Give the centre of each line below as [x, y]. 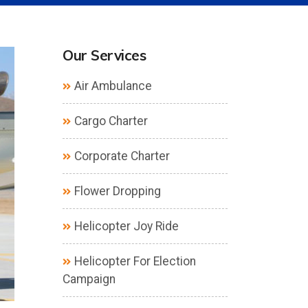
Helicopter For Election [135, 261]
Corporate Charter [122, 156]
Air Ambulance [113, 86]
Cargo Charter [111, 121]
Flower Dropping [118, 191]
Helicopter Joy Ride [126, 226]
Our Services [104, 55]
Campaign [89, 279]
